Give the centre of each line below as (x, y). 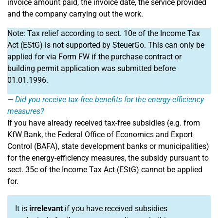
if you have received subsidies (115, 209)
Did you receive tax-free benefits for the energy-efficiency (109, 100)
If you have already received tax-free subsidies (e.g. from (104, 123)
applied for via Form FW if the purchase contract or (94, 57)
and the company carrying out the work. (75, 14)
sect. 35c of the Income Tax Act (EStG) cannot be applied (105, 170)
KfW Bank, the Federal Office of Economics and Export (100, 135)
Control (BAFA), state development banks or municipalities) (108, 146)
